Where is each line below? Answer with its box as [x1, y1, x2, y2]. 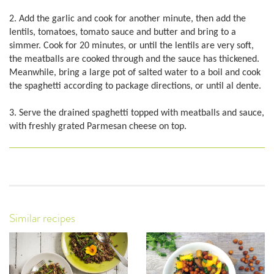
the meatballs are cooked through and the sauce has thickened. [9, 54, 259, 64]
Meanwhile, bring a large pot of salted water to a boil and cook [9, 67, 261, 78]
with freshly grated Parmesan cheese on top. [9, 122, 187, 132]
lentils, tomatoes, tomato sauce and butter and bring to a [9, 27, 236, 37]
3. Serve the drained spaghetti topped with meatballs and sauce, [9, 108, 264, 119]
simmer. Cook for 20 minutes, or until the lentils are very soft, [9, 40, 254, 51]
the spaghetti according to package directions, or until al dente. [9, 81, 261, 91]
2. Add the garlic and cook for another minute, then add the [9, 13, 246, 24]
